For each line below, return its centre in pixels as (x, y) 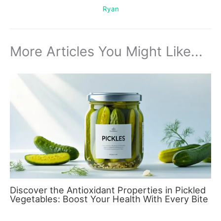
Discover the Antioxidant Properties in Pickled (108, 190)
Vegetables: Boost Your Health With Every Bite (109, 199)
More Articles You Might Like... (106, 51)
